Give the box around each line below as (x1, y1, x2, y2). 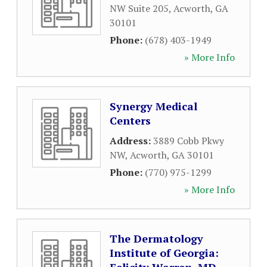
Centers (110, 113, 151, 128)
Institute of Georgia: (110, 246, 219, 260)
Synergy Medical (110, 99, 197, 113)
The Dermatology (110, 231, 203, 246)
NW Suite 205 (110, 2, 169, 15)
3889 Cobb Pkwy (153, 134, 224, 147)
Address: (110, 134, 153, 147)
